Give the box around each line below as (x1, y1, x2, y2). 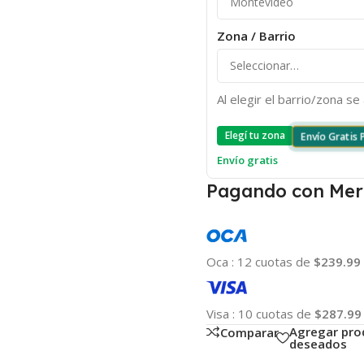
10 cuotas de (237, 305, 314, 322)
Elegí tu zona (224, 128, 285, 142)
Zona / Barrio (216, 27, 296, 44)
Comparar (219, 323, 279, 340)
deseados (288, 335, 347, 352)
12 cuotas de (236, 253, 314, 270)
